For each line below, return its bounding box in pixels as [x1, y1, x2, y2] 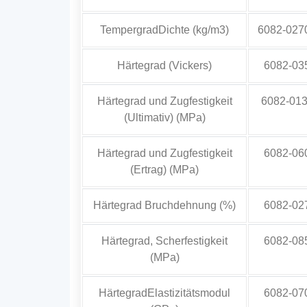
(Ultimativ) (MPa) [123, 112, 206, 124]
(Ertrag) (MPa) [130, 164, 199, 176]
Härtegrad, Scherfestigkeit [101, 235, 228, 247]
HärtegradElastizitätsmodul [99, 287, 230, 299]
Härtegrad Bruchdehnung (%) [93, 199, 236, 212]
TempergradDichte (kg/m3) [100, 24, 229, 36]
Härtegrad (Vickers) [117, 60, 212, 72]
